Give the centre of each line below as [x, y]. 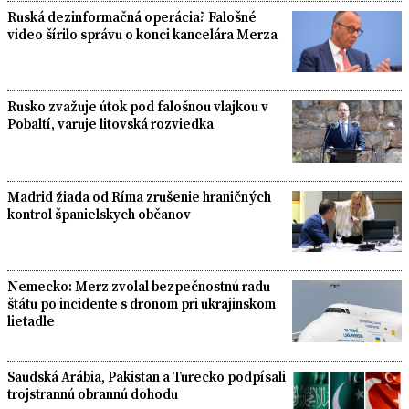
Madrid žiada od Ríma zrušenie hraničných [139, 196]
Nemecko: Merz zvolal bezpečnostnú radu [139, 287]
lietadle [31, 321]
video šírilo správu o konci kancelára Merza [142, 34]
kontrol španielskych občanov [99, 214]
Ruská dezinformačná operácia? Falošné [132, 16]
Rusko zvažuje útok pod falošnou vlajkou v [138, 107]
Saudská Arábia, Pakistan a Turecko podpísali [147, 376]
